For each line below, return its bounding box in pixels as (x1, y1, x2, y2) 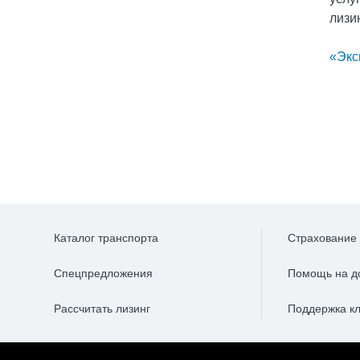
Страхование (288, 231, 358, 244)
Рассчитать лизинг (54, 302, 150, 315)
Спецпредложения (54, 267, 153, 280)
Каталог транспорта (54, 231, 158, 244)
